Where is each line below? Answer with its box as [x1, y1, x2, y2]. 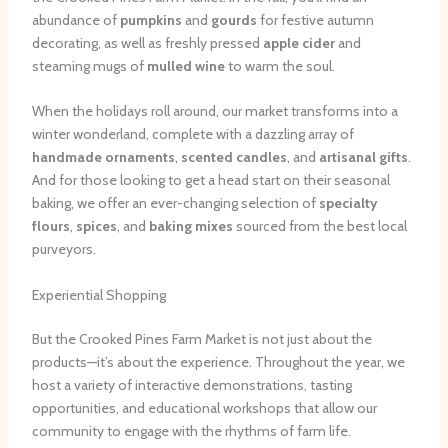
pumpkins [119, 10, 182, 29]
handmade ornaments [31, 148, 175, 167]
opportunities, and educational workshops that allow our [31, 398, 377, 417]
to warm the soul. [224, 56, 335, 75]
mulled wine [146, 56, 225, 75]
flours [31, 217, 70, 236]
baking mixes [148, 217, 233, 236]
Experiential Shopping [31, 285, 166, 304]
